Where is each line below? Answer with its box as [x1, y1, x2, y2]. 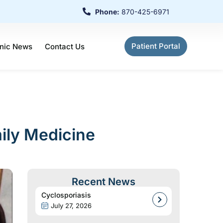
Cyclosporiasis [41, 191, 91, 199]
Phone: [95, 7, 120, 16]
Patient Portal [131, 41, 180, 51]
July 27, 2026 [51, 202, 92, 210]
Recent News [72, 176, 135, 188]
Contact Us [45, 41, 85, 51]
